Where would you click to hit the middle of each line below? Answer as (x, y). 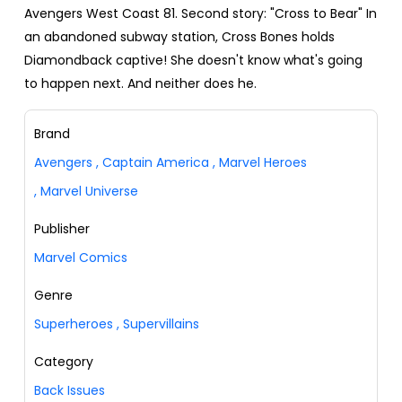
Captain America (156, 163)
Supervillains (159, 324)
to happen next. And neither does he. (140, 84)
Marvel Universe (89, 192)
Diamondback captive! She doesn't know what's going (193, 61)
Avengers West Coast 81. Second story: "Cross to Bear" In (201, 14)
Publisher (62, 229)
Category (64, 362)
